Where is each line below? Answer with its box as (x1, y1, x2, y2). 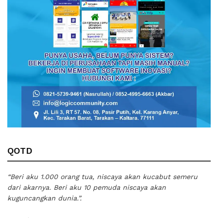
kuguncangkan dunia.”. (7, 194, 82, 202)
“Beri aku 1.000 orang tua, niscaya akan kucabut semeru (7, 172, 198, 181)
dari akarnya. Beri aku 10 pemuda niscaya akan (7, 183, 166, 191)
